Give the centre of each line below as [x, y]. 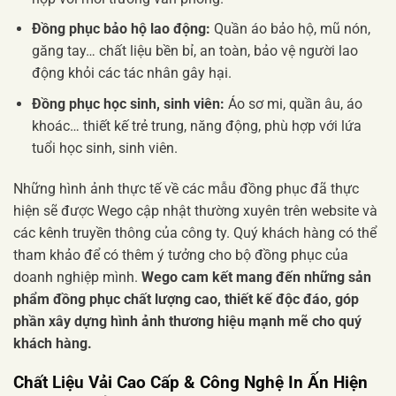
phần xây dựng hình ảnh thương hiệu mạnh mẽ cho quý [187, 321]
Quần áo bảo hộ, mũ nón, [290, 29]
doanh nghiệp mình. [77, 277]
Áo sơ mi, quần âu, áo [293, 103]
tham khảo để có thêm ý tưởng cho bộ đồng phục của [181, 255]
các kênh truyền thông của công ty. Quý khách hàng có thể [195, 232]
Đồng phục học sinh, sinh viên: [128, 103]
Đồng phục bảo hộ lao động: [121, 29]
